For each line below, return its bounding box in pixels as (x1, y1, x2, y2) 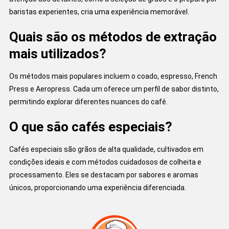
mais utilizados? (9, 45, 106, 61)
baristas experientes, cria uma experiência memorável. (9, 7, 189, 16)
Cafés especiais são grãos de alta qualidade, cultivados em (9, 145, 203, 153)
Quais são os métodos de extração (9, 29, 217, 44)
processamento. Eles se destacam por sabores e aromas (9, 170, 198, 179)
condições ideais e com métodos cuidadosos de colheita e (9, 157, 201, 166)
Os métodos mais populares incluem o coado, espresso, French (9, 72, 217, 80)
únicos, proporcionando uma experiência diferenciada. (9, 183, 186, 192)
